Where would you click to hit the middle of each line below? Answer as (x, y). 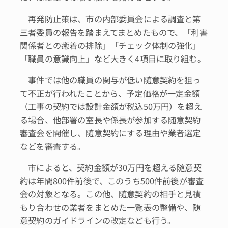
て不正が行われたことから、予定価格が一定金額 (110, 93)
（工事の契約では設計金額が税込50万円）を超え (111, 106)
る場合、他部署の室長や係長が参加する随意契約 (110, 119)
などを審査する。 (53, 146)
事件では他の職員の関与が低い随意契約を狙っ (110, 80)
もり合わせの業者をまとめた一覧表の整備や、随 (110, 207)
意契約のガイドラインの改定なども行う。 (98, 221)
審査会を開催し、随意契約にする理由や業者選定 (110, 133)
